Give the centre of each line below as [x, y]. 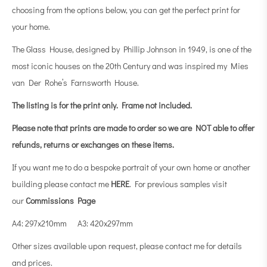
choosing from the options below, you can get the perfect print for [126, 10]
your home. [31, 27]
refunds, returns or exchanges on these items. [94, 145]
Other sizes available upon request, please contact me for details [127, 246]
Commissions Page [60, 201]
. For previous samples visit [178, 184]
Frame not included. [157, 105]
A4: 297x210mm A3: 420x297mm [72, 223]
